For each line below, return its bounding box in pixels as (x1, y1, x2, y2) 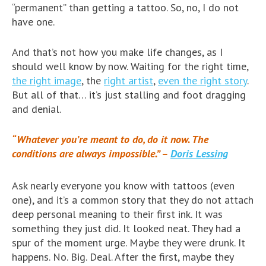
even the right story (158, 74, 247, 87)
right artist (104, 74, 153, 87)
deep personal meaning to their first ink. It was (12, 207, 223, 221)
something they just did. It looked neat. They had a (12, 221, 240, 235)
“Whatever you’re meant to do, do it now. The (12, 132, 208, 146)
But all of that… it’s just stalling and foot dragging (12, 88, 246, 102)
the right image (12, 74, 81, 87)
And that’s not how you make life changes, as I (12, 45, 223, 59)
